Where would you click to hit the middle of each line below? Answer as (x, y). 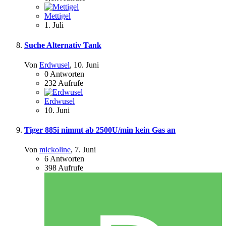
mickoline (55, 150)
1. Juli (54, 25)
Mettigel (58, 16)
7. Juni (85, 150)
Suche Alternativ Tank (63, 45)
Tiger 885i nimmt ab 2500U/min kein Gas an (100, 130)
